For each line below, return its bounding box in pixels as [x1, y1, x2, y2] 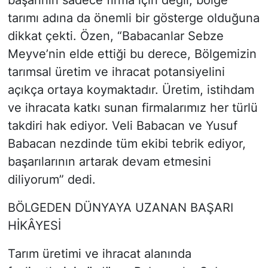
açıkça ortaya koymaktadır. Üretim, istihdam [7, 82, 254, 97]
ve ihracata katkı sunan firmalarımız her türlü [7, 100, 258, 115]
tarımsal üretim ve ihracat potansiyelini [7, 64, 225, 79]
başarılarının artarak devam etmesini [7, 154, 211, 169]
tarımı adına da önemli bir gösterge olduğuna [7, 10, 260, 25]
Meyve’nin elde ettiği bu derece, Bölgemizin [7, 46, 257, 61]
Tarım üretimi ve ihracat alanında [7, 246, 191, 261]
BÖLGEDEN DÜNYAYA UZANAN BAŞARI [7, 200, 233, 215]
